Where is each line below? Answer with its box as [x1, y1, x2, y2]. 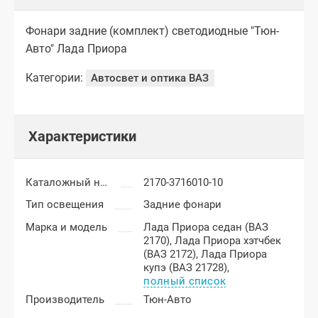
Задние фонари [143, 198, 222, 212]
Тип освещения [26, 198, 104, 212]
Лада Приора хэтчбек [175, 234, 282, 247]
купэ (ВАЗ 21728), [143, 261, 230, 274]
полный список [143, 274, 226, 287]
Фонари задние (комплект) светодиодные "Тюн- [26, 23, 279, 38]
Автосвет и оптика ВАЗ [91, 71, 209, 84]
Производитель [26, 293, 104, 307]
